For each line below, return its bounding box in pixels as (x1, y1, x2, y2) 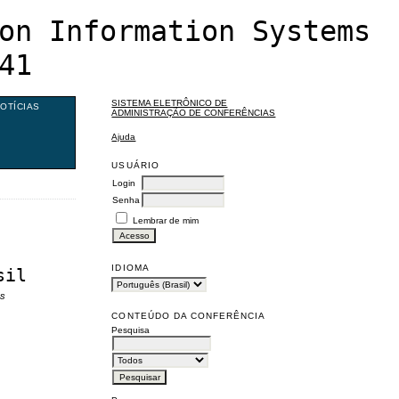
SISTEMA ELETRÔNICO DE (111, 98, 228, 109)
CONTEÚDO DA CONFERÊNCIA (111, 310, 266, 321)
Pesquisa (111, 324, 151, 335)
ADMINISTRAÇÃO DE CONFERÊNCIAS (111, 108, 276, 118)
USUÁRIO (111, 159, 159, 170)
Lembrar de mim (133, 215, 199, 225)
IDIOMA (111, 262, 150, 273)
